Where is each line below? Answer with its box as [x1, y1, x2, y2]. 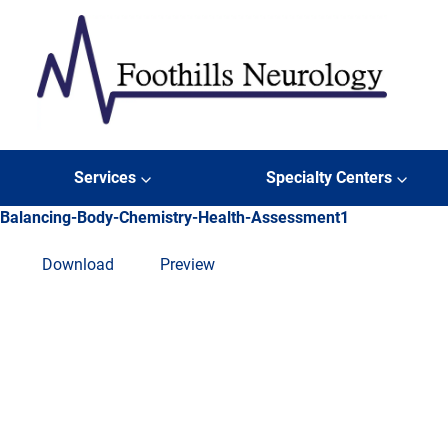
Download [42, 254, 114, 274]
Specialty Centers [265, 168, 392, 188]
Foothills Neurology [37, 132, 174, 152]
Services [73, 168, 136, 188]
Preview [160, 254, 215, 274]
